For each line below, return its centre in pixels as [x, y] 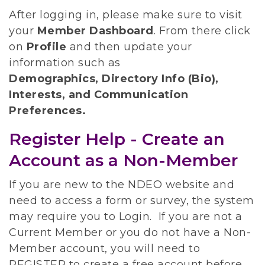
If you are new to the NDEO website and [122, 184]
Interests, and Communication [98, 94]
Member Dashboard [95, 30]
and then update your [131, 46]
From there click [205, 30]
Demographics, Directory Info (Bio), [114, 78]
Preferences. [47, 110]
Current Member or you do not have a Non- [130, 232]
